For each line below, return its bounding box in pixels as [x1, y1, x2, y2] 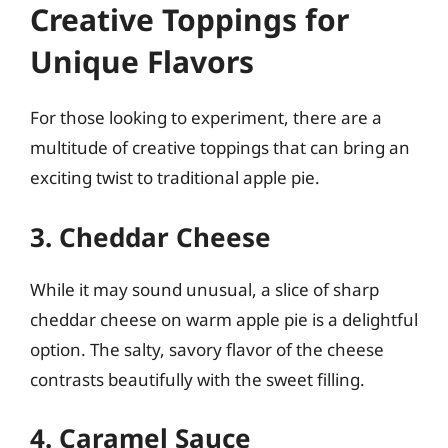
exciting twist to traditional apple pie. [30, 166, 320, 189]
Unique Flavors [30, 41, 254, 82]
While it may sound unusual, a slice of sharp [30, 277, 379, 301]
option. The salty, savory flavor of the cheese [30, 337, 384, 361]
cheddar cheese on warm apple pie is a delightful [30, 307, 418, 331]
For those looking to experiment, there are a [30, 106, 382, 129]
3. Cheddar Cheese [30, 218, 271, 255]
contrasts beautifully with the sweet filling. [30, 367, 365, 391]
